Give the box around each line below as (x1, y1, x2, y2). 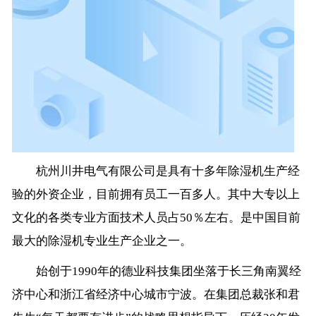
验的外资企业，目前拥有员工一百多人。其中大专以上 (11, 188, 300, 202)
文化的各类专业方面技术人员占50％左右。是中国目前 (11, 211, 300, 225)
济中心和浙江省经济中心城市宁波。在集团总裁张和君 (11, 288, 300, 302)
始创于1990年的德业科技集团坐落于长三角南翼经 (11, 265, 301, 279)
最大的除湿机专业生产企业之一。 (11, 234, 192, 248)
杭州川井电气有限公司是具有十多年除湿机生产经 (11, 164, 300, 178)
